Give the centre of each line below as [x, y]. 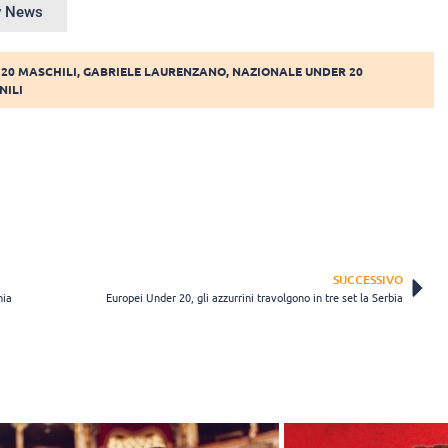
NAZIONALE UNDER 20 [298, 71]
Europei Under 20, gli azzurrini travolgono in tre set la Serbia [254, 297]
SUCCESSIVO [368, 280]
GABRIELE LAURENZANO [155, 71]
